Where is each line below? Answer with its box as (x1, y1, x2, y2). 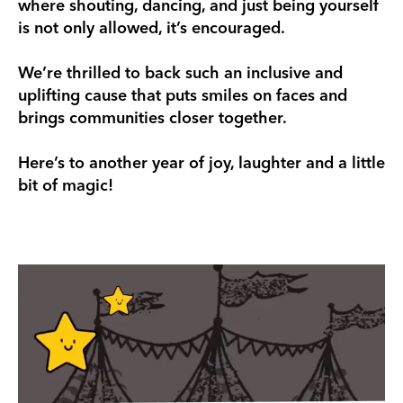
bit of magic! (18, 175, 113, 195)
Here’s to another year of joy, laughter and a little (18, 152, 385, 173)
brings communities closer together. (18, 107, 287, 128)
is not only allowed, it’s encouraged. (18, 17, 285, 38)
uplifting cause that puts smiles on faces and (18, 85, 347, 105)
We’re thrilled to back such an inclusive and (18, 62, 343, 83)
